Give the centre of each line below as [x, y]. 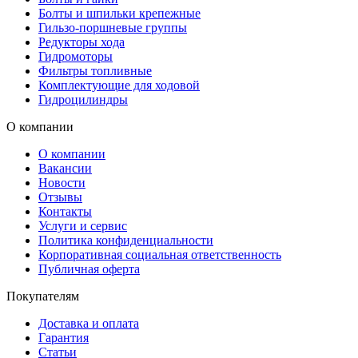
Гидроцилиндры [83, 100]
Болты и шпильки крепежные [119, 14]
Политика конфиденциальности [126, 241]
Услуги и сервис [83, 226]
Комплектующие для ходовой [119, 86]
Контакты [65, 212]
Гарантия [64, 338]
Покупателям [43, 296]
